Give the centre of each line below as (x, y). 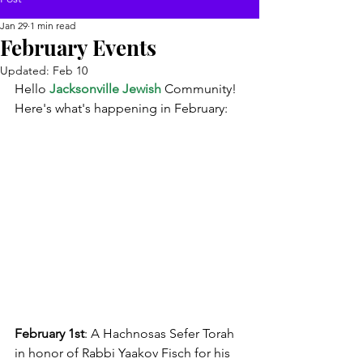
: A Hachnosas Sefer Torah (161, 333)
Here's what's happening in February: (121, 108)
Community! (199, 89)
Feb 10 (70, 70)
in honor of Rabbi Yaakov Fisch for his (124, 352)
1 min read (53, 26)
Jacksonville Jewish (105, 89)
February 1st (49, 333)
